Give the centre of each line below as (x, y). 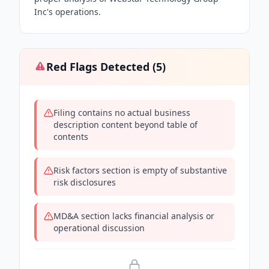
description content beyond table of (125, 125)
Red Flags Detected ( (101, 67)
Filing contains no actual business (122, 113)
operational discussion (99, 228)
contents (71, 137)
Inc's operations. (68, 12)
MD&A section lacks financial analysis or (134, 216)
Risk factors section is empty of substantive (140, 170)
